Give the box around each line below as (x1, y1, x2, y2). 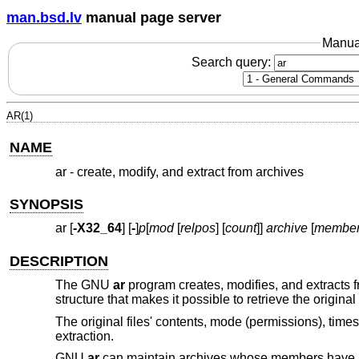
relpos (179, 221, 216, 236)
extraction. (54, 329, 114, 343)
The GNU (54, 278, 113, 292)
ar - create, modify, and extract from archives (54, 164, 304, 179)
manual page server (82, 9, 221, 26)
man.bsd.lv (6, 9, 82, 26)
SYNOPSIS (10, 196, 84, 212)
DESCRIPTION (10, 252, 109, 269)
